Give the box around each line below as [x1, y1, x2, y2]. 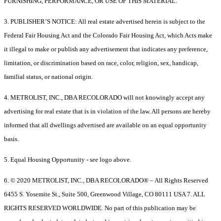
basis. [4, 135, 19, 143]
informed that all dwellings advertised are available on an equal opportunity [4, 121, 207, 129]
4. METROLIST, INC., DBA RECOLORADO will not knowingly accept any [4, 94, 205, 102]
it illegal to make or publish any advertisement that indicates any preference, [4, 45, 208, 53]
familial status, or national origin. [4, 73, 93, 81]
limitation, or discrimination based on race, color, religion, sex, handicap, [4, 59, 198, 67]
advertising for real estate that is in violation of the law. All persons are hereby [4, 108, 211, 115]
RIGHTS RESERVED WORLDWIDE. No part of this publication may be [4, 204, 196, 212]
